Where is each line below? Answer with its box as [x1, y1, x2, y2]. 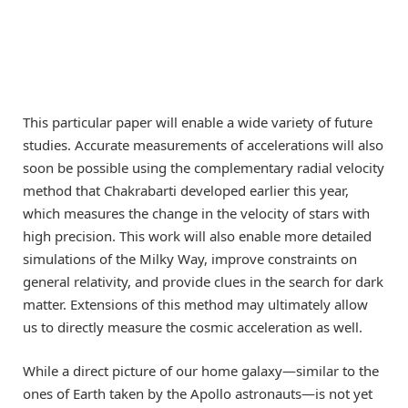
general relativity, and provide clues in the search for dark [23, 271, 383, 291]
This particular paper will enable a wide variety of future [23, 112, 372, 131]
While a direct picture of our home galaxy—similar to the [23, 361, 379, 380]
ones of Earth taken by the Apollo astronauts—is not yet [23, 383, 372, 403]
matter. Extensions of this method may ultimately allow [23, 294, 368, 313]
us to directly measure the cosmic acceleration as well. [23, 317, 362, 336]
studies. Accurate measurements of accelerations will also [23, 135, 383, 154]
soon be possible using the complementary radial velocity [23, 158, 384, 177]
